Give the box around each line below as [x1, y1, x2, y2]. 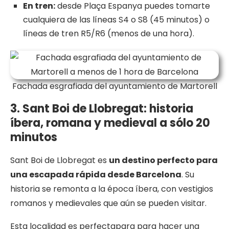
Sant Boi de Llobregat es [10, 154, 109, 167]
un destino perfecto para [109, 154, 218, 167]
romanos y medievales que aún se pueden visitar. [10, 197, 207, 210]
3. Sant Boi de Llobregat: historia [10, 101, 193, 117]
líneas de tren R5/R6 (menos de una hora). [23, 28, 194, 40]
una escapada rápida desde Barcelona [10, 169, 181, 181]
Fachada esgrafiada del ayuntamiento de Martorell [12, 80, 217, 93]
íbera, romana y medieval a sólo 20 [10, 115, 210, 131]
